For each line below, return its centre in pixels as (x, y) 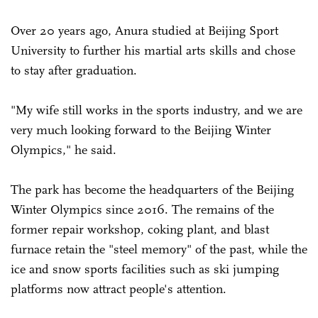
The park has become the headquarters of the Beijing (152, 190)
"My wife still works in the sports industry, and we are (157, 110)
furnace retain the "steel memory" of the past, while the (159, 250)
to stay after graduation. (74, 71)
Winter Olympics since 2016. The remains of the (142, 210)
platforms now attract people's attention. (119, 289)
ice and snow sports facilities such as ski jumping (145, 269)
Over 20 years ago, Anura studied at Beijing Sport (144, 31)
